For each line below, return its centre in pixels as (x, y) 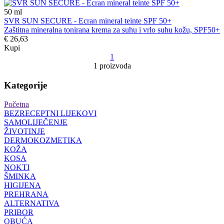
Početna (16, 104)
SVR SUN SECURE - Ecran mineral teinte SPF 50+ (88, 21)
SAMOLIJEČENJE (36, 122)
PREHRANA (26, 194)
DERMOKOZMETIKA (43, 140)
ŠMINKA (20, 176)
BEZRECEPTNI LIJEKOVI (50, 113)
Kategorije (25, 85)
